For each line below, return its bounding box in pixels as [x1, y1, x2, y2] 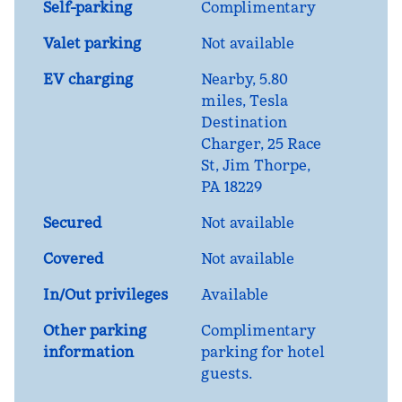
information [43, 343, 134, 361]
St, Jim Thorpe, [201, 156, 310, 174]
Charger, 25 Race [201, 135, 321, 153]
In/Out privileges [43, 285, 168, 303]
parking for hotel [201, 343, 325, 361]
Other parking [43, 321, 146, 339]
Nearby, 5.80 [201, 70, 288, 88]
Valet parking [43, 34, 141, 52]
